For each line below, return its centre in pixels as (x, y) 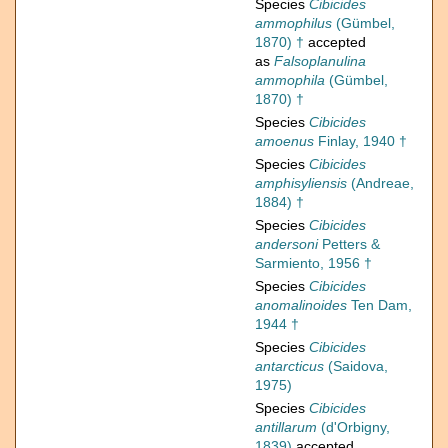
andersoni (286, 244)
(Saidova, (356, 366)
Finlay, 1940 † (360, 141)
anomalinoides (301, 305)
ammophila (290, 80)
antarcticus (289, 366)
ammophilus (293, 23)
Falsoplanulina (320, 61)
